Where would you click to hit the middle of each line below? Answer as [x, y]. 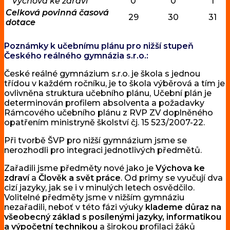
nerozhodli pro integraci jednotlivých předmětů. [103, 150]
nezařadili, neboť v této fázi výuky [75, 207]
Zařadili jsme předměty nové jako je [80, 168]
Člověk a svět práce [80, 178]
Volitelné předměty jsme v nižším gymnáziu [94, 198]
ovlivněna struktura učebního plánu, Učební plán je [108, 93]
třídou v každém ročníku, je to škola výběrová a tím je [114, 84]
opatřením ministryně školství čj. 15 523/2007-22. [104, 123]
